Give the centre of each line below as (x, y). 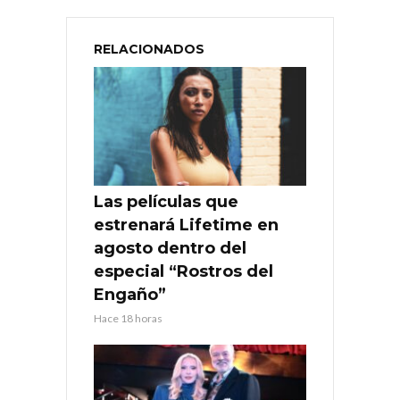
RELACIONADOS (149, 49)
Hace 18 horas (128, 319)
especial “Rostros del (183, 272)
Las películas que (166, 202)
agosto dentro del (170, 249)
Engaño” (130, 295)
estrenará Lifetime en (186, 225)
